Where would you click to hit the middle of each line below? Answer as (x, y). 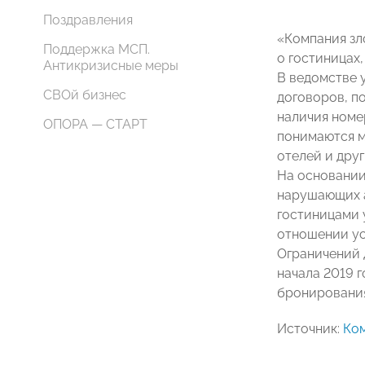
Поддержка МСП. (97, 49)
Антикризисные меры (111, 66)
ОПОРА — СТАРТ (95, 124)
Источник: (310, 329)
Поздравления (88, 20)
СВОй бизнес (85, 95)
